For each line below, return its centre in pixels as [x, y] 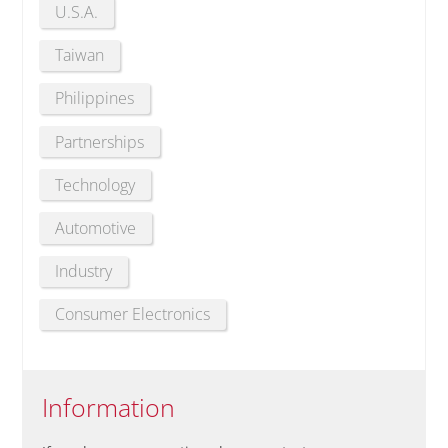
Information [109, 407]
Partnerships [100, 141]
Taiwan [80, 55]
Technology [95, 184]
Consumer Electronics [133, 314]
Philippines [95, 98]
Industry [84, 271]
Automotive [96, 227]
